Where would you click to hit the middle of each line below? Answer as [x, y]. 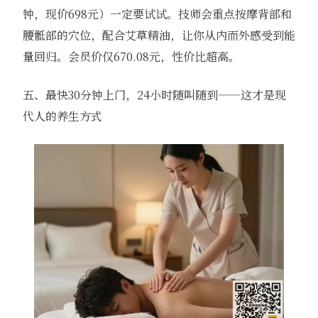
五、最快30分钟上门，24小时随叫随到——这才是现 [154, 94]
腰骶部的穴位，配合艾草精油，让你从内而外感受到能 [159, 35]
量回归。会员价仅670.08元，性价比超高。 [131, 56]
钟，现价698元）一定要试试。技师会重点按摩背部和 [157, 13]
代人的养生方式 [62, 116]
